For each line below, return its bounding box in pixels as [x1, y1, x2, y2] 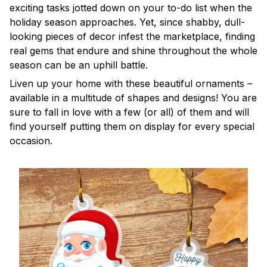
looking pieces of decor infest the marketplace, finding [10, 30, 255, 43]
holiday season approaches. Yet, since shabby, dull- [10, 16, 245, 29]
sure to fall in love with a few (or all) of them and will [10, 105, 249, 118]
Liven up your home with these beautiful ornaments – [10, 77, 252, 89]
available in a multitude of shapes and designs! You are [10, 91, 257, 104]
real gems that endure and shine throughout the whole [10, 45, 257, 57]
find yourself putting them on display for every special [10, 120, 254, 132]
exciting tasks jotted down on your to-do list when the [10, 2, 252, 14]
